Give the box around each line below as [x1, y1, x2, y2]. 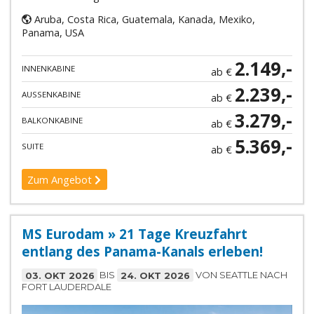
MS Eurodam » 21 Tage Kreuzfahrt [21, 225, 247, 243]
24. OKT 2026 [121, 269, 191, 281]
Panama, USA [21, 26, 84, 40]
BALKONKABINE [21, 114, 83, 125]
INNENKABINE [21, 62, 75, 74]
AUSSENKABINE [21, 88, 76, 100]
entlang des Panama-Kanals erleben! [21, 243, 263, 261]
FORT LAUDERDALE [21, 281, 111, 293]
